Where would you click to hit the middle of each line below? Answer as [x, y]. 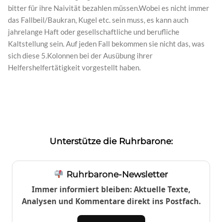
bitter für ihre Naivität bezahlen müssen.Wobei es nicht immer [109, 8]
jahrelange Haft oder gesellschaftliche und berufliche [94, 32]
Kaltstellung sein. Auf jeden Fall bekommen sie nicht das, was [106, 44]
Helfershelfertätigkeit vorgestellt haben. [74, 68]
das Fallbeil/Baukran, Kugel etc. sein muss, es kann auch [98, 20]
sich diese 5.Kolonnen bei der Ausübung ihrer [80, 56]
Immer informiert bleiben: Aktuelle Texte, [111, 190]
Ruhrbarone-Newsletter [116, 174]
